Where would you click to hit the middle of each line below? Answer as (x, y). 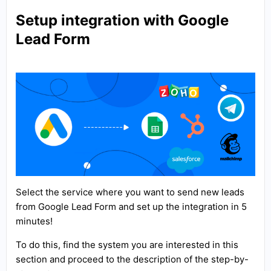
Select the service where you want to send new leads (130, 192)
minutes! (34, 221)
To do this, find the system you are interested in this (127, 244)
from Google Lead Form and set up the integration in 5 (131, 206)
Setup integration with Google (122, 20)
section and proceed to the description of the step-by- (132, 259)
